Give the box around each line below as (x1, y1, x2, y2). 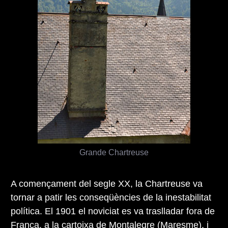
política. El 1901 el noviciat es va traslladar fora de (11, 206, 215, 217)
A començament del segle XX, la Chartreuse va (11, 179, 203, 189)
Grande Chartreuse (79, 148, 149, 157)
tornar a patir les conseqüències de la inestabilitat (11, 192, 211, 203)
